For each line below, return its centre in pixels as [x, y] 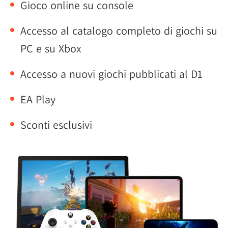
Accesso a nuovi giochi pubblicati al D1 [111, 74]
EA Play [38, 99]
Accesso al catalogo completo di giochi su [119, 31]
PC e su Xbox [51, 48]
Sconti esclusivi [56, 125]
